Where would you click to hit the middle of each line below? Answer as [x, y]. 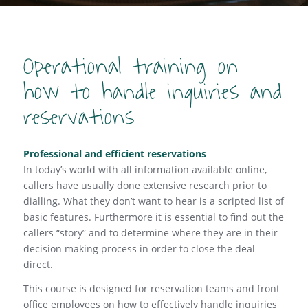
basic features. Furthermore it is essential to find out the [153, 217]
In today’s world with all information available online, [145, 169]
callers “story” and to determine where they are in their [150, 232]
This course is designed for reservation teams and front [151, 288]
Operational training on [131, 67]
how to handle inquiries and [153, 92]
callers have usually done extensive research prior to [145, 185]
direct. [38, 264]
